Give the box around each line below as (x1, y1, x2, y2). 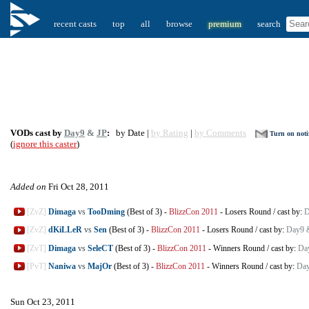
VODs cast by (10, 128, 62, 138)
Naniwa (48, 261, 76, 271)
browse (166, 19, 192, 29)
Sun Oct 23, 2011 (10, 297, 75, 307)
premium (208, 19, 241, 29)
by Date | (110, 128, 151, 138)
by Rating (151, 128, 188, 138)
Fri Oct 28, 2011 (46, 181, 109, 192)
